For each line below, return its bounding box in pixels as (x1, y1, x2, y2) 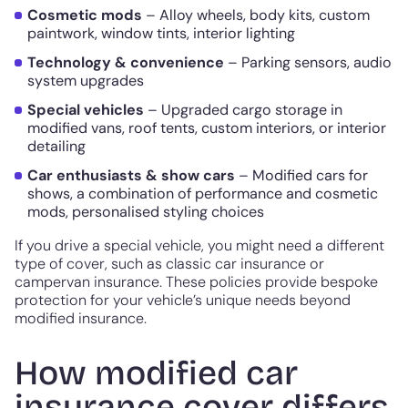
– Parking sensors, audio (224, 53, 392, 73)
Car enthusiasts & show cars (27, 166, 235, 186)
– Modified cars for (235, 166, 368, 186)
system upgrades (27, 71, 144, 91)
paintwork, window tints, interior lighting (27, 24, 295, 44)
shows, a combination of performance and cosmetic (27, 184, 378, 204)
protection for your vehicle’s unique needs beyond (15, 290, 351, 310)
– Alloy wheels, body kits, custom (142, 5, 370, 25)
